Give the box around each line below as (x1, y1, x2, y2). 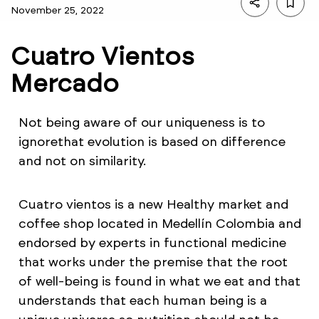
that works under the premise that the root (18, 254, 288, 271)
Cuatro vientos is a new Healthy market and (18, 197, 288, 213)
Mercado (11, 68, 119, 98)
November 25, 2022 (11, 4, 104, 16)
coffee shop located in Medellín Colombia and (18, 216, 301, 232)
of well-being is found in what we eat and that (18, 273, 300, 290)
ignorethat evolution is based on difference (18, 134, 286, 150)
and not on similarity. (18, 153, 146, 169)
